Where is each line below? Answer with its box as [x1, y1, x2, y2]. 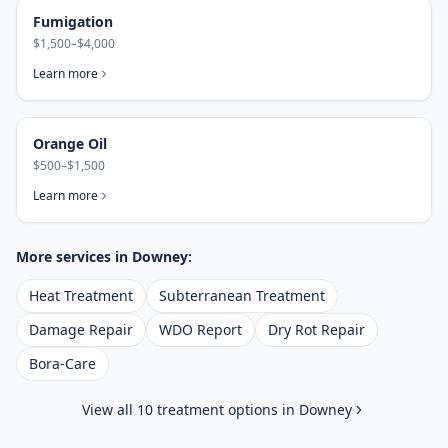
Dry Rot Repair [268, 320, 365, 339]
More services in [16, 247, 132, 266]
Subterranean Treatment [159, 286, 325, 305]
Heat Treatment [29, 286, 133, 305]
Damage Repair [29, 320, 133, 339]
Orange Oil [33, 134, 107, 153]
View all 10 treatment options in [82, 400, 299, 419]
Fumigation [33, 12, 113, 31]
